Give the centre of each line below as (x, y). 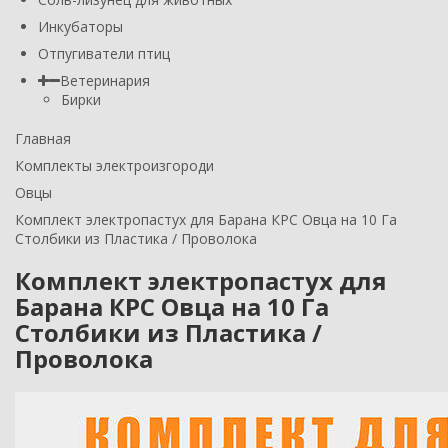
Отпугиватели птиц (104, 53)
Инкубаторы (80, 26)
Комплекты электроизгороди (114, 165)
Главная (43, 138)
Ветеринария (105, 80)
